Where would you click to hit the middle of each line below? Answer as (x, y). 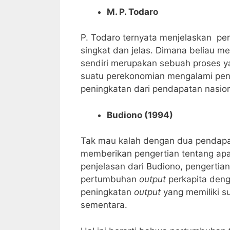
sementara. (104, 205)
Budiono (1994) (140, 115)
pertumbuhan (110, 179)
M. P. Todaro (132, 12)
